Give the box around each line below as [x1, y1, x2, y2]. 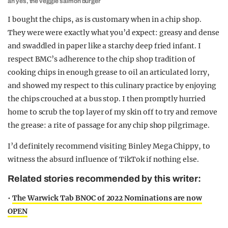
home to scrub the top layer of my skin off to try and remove [8, 107, 217, 117]
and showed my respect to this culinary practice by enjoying [8, 81, 216, 90]
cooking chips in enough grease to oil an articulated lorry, [8, 68, 210, 77]
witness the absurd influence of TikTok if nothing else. [8, 155, 199, 164]
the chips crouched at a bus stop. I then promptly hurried [8, 94, 206, 103]
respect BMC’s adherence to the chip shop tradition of [8, 54, 196, 64]
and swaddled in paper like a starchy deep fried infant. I [8, 41, 201, 50]
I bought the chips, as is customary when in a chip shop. [8, 15, 202, 24]
